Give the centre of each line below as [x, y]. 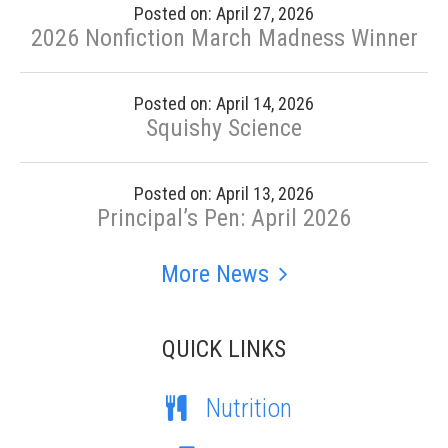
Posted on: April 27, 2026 [224, 13]
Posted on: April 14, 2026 [224, 103]
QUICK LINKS [224, 349]
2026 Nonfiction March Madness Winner [224, 38]
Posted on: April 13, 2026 [224, 193]
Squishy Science [224, 128]
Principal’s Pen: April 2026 [224, 218]
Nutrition [249, 408]
